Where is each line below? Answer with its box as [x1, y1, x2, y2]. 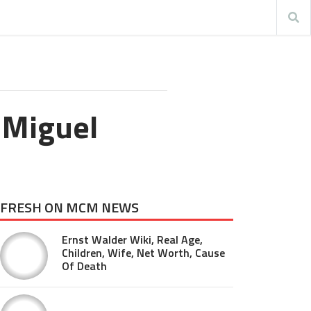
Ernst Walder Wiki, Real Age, [62, 231, 203, 248]
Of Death [62, 258, 107, 274]
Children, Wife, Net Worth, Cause [62, 244, 225, 261]
